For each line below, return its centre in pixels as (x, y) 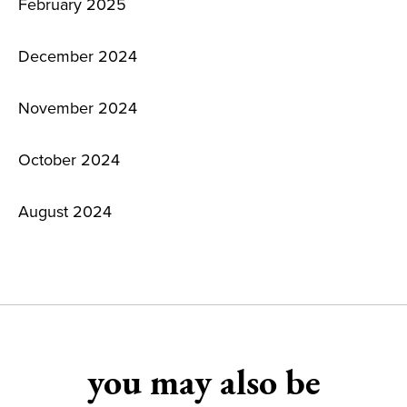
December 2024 (78, 55)
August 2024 (65, 211)
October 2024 (69, 159)
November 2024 (78, 107)
